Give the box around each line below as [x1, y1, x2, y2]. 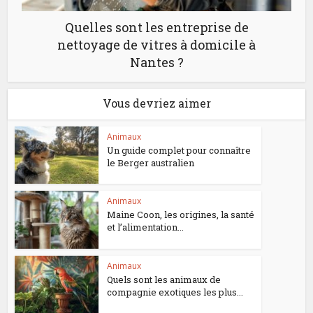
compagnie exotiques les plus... [107, 286, 244, 299]
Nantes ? [129, 53, 184, 71]
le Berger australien [107, 156, 195, 169]
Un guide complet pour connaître [107, 143, 252, 156]
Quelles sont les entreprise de [64, 18, 249, 36]
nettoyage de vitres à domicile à [57, 36, 256, 53]
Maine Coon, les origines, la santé [107, 208, 255, 221]
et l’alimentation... [107, 221, 184, 234]
